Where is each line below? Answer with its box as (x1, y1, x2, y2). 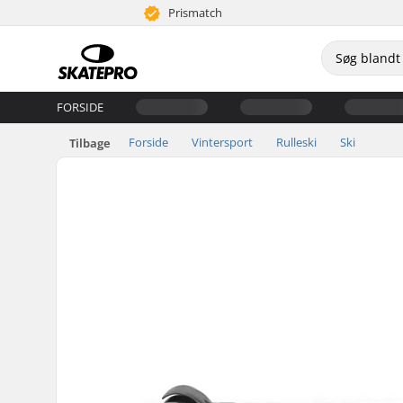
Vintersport (192, 133, 253, 150)
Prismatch (166, 4, 223, 21)
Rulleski (276, 133, 317, 150)
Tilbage (69, 134, 111, 151)
